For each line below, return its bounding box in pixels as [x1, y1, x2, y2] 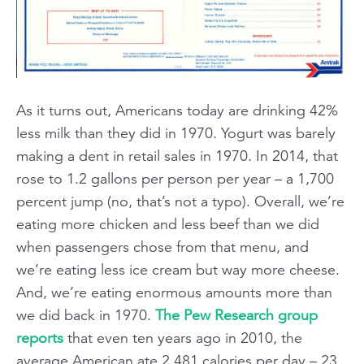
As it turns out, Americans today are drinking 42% [16, 102, 338, 119]
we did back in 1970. [16, 306, 155, 324]
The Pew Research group [155, 306, 318, 324]
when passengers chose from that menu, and [16, 238, 309, 256]
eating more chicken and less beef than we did [16, 215, 319, 233]
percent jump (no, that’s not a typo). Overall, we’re [16, 193, 344, 210]
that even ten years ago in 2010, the [63, 329, 302, 347]
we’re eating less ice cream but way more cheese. [16, 261, 340, 279]
